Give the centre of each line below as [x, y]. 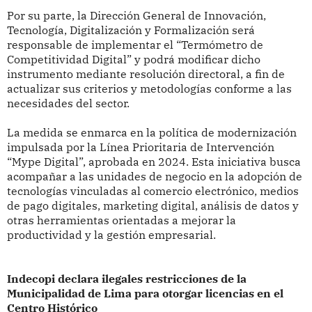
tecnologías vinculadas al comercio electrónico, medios [153, 191]
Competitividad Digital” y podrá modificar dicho [133, 60]
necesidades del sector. [68, 103]
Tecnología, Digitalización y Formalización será [131, 30]
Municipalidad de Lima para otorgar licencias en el [145, 294]
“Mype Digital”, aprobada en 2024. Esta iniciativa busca [154, 162]
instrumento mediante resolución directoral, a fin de [146, 74]
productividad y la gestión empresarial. [111, 235]
